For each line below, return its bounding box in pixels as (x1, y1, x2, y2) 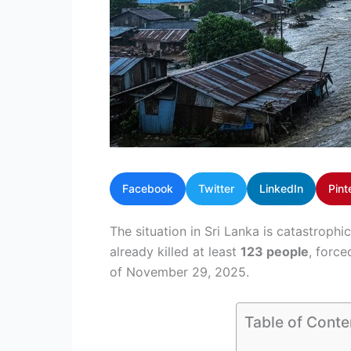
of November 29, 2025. (110, 264, 249, 280)
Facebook (122, 182, 173, 196)
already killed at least (110, 244, 241, 260)
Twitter (198, 182, 234, 196)
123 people (241, 244, 309, 260)
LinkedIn (259, 182, 303, 196)
